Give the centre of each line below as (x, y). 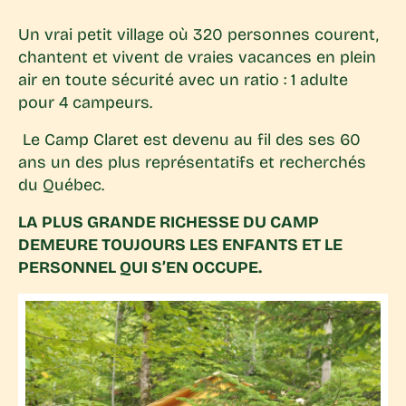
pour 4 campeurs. (85, 103)
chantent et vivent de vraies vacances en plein (197, 58)
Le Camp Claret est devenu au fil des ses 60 (189, 140)
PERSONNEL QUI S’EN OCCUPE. (140, 268)
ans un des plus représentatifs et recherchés (192, 163)
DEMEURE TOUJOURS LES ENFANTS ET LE (180, 245)
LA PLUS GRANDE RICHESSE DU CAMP (169, 222)
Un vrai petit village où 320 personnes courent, (198, 35)
